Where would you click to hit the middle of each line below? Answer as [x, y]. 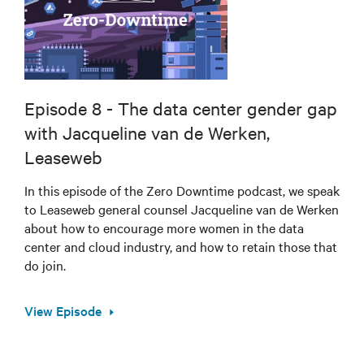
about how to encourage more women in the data [164, 228]
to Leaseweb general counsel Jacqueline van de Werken [182, 209]
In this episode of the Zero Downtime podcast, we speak [182, 191]
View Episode [63, 311]
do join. [45, 265]
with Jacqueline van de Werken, [147, 133]
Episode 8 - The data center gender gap [181, 108]
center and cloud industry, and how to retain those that [181, 247]
